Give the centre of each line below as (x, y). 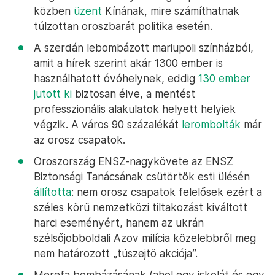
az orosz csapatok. (79, 140)
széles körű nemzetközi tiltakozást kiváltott (141, 207)
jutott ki (53, 94)
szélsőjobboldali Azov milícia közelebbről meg (145, 238)
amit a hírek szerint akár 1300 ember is (128, 63)
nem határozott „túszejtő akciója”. (116, 253)
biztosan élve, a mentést (134, 94)
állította (52, 192)
